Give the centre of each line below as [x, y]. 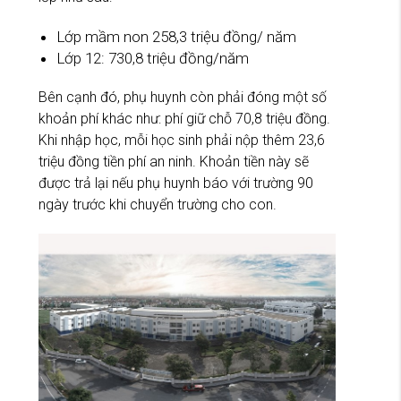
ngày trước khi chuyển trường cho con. [158, 205]
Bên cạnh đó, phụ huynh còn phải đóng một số [183, 98]
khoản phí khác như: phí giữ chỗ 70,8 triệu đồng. [184, 119]
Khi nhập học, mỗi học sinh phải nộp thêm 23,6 [182, 141]
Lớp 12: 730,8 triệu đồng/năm [153, 59]
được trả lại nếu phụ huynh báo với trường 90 [176, 183]
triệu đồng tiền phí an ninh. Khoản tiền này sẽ [174, 162]
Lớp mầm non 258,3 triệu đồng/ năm [176, 37]
